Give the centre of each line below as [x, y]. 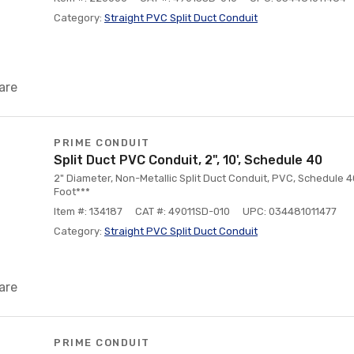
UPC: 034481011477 [290, 211]
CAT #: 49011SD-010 [183, 211]
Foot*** [72, 192]
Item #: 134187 [88, 211]
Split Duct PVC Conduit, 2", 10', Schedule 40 [188, 160]
